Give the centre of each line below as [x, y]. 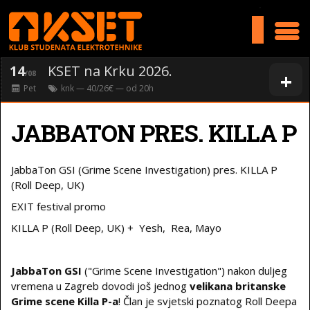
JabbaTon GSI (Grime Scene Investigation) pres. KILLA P [144, 170]
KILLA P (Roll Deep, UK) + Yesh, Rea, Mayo [116, 228]
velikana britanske [238, 286]
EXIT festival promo [60, 206]
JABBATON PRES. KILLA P [154, 133]
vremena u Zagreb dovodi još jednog [100, 286]
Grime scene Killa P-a [65, 301]
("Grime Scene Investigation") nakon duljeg [184, 271]
